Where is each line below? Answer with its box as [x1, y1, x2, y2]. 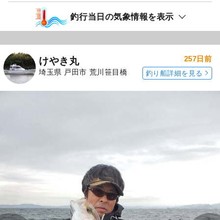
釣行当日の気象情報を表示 [70, 12, 174, 21]
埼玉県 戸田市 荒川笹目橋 [39, 67, 128, 76]
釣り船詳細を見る [145, 69, 203, 78]
